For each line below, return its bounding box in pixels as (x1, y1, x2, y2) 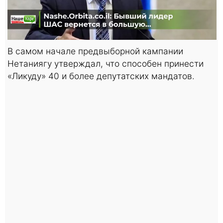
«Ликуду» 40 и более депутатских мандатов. (7, 70, 195, 81)
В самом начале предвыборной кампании (7, 45, 183, 56)
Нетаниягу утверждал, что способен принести (7, 58, 204, 69)
